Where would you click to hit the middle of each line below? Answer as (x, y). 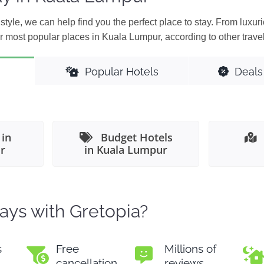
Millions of (190, 249)
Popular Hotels (121, 72)
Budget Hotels (136, 137)
